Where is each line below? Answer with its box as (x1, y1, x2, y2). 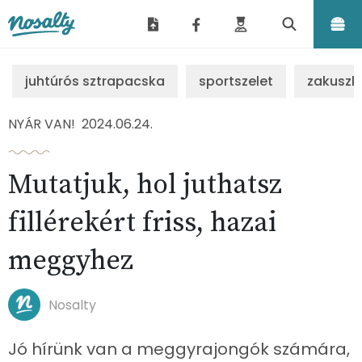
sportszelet (199, 72, 273, 90)
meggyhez (8, 244, 133, 278)
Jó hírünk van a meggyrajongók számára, (8, 338, 350, 360)
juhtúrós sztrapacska (25, 72, 165, 90)
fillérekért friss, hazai (8, 206, 276, 240)
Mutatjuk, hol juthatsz (8, 168, 282, 202)
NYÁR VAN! (8, 115, 75, 133)
